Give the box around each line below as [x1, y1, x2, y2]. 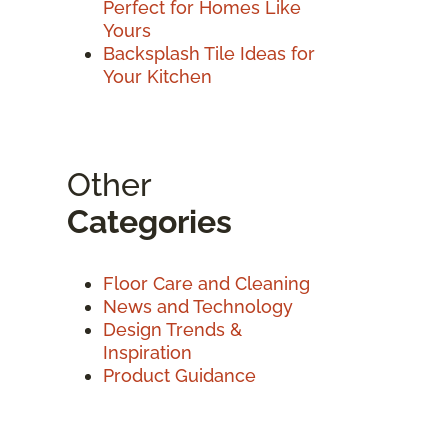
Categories [67, 202, 232, 240]
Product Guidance [103, 364, 256, 386]
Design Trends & [103, 318, 242, 340]
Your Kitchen [103, 65, 212, 87]
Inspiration [103, 341, 192, 363]
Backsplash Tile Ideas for [103, 42, 315, 64]
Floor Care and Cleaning [103, 272, 310, 294]
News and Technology [103, 295, 293, 317]
